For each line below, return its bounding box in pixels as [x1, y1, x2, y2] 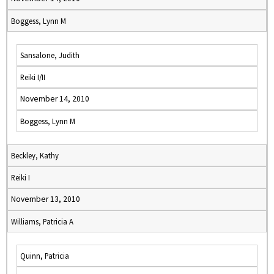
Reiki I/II [20, 72, 45, 82]
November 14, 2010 [20, 94, 89, 104]
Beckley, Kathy [11, 150, 59, 160]
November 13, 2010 [11, 194, 80, 204]
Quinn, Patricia [20, 251, 69, 261]
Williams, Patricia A [11, 217, 73, 226]
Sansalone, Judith [20, 50, 80, 60]
